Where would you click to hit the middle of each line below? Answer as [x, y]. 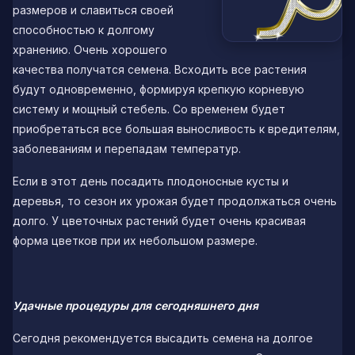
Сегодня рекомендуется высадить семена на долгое [163, 338]
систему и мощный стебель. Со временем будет [149, 109]
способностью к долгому [84, 29]
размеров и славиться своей [93, 10]
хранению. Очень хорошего [90, 49]
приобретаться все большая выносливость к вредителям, [176, 128]
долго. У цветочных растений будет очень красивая [159, 220]
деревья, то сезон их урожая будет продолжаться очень [175, 200]
